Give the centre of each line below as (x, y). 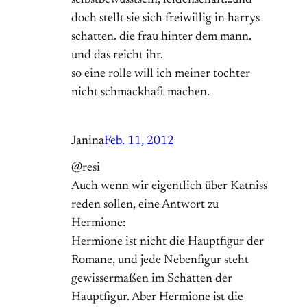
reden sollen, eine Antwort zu (145, 205)
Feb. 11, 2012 (139, 142)
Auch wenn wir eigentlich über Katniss (169, 187)
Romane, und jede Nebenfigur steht (160, 261)
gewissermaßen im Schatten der (152, 279)
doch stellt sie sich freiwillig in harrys (165, 19)
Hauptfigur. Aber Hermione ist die (157, 298)
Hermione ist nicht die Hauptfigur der (168, 242)
